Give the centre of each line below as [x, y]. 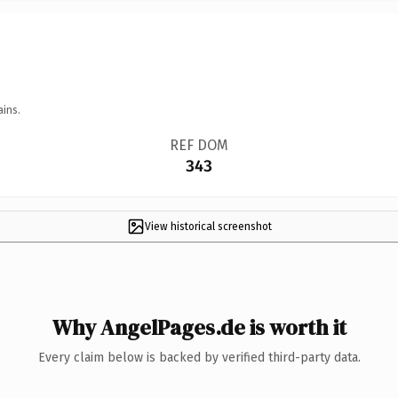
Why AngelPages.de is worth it [199, 327]
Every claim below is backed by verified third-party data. [199, 357]
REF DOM [199, 145]
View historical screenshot [208, 226]
